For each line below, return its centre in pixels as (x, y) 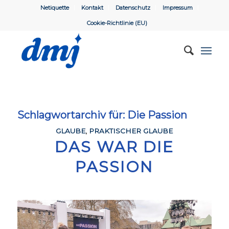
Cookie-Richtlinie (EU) (117, 23)
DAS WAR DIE (114, 147)
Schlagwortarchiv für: (72, 115)
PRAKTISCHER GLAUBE (131, 131)
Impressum (178, 8)
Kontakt (93, 8)
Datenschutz (133, 8)
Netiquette (55, 8)
